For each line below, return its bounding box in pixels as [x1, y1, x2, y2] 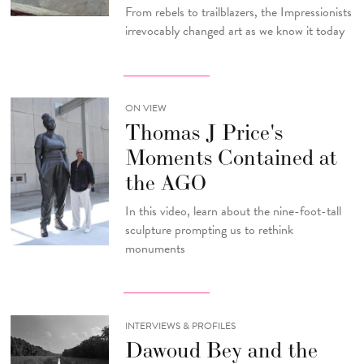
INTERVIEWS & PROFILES [124, 318, 236, 334]
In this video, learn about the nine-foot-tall [124, 201, 344, 221]
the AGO [124, 169, 206, 197]
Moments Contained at [124, 144, 337, 171]
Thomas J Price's [124, 119, 283, 146]
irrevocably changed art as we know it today [124, 20, 344, 41]
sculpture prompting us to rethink [124, 219, 293, 240]
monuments [124, 238, 185, 258]
